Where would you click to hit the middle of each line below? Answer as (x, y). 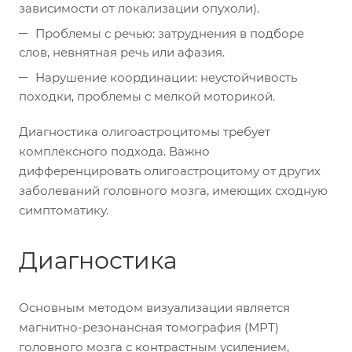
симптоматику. (64, 210)
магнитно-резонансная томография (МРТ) (149, 327)
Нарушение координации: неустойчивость (166, 77)
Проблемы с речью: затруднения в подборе (170, 33)
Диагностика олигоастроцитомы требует (145, 132)
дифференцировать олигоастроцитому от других (170, 171)
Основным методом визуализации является (154, 308)
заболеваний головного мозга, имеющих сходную (173, 191)
